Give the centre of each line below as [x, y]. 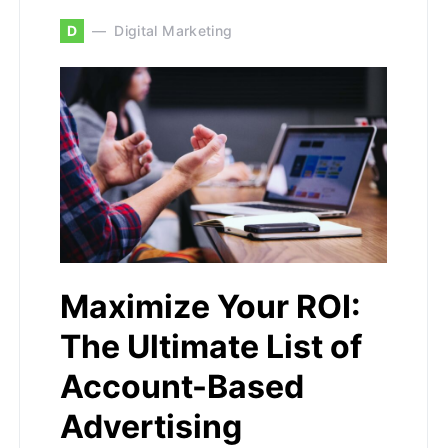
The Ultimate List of [211, 346]
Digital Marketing [173, 31]
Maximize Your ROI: [210, 306]
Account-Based [182, 386]
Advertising [151, 426]
